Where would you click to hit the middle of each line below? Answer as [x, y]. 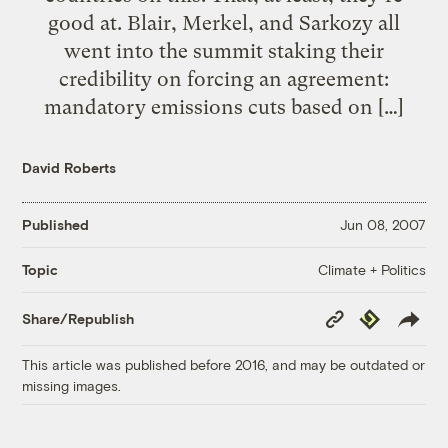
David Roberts [69, 167]
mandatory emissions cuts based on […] [224, 106]
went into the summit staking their [224, 50]
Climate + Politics [371, 269]
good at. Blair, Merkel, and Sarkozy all [224, 22]
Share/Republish [78, 319]
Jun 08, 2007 [382, 225]
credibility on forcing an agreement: [224, 78]
